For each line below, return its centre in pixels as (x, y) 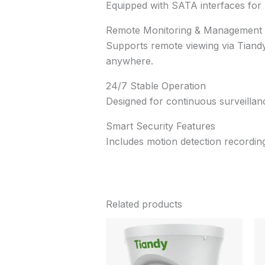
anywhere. (129, 61)
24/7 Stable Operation (156, 86)
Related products (144, 204)
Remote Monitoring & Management (184, 30)
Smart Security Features (160, 126)
